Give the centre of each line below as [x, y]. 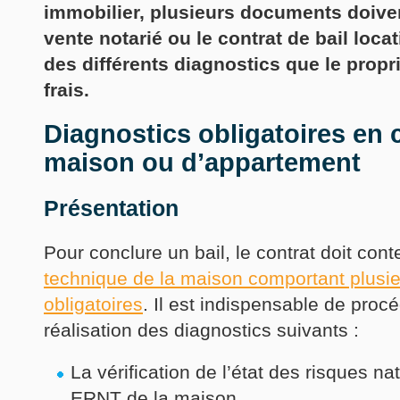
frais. [67, 90]
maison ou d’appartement [202, 162]
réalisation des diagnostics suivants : [201, 330]
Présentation [111, 208]
